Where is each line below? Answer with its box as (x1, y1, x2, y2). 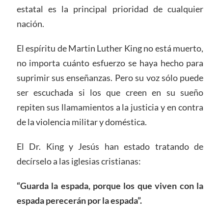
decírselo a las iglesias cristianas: (16, 155, 141, 166)
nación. (16, 18, 44, 29)
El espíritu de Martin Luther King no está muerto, (16, 42, 204, 54)
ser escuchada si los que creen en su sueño (16, 86, 204, 98)
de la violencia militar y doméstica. (16, 116, 147, 127)
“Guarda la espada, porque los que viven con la (16, 180, 204, 191)
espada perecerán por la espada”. (16, 194, 142, 206)
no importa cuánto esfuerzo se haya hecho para (16, 57, 204, 68)
